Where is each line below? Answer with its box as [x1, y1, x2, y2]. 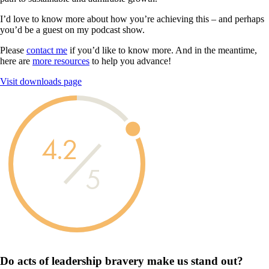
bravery [105, 254, 144, 267]
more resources [32, 56, 89, 67]
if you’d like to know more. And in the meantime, [67, 45, 257, 56]
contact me [26, 45, 67, 56]
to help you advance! [89, 56, 171, 67]
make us [144, 254, 191, 267]
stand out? [191, 254, 243, 267]
